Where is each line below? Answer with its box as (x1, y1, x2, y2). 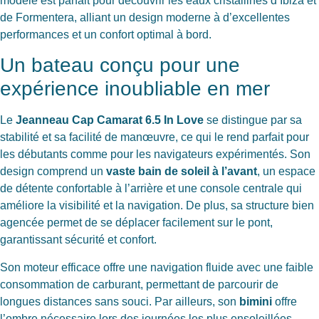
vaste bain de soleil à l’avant (106, 165, 257, 178)
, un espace (257, 165, 315, 178)
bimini (239, 295, 272, 308)
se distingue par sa (204, 114, 302, 127)
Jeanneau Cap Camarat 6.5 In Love (16, 114, 204, 127)
